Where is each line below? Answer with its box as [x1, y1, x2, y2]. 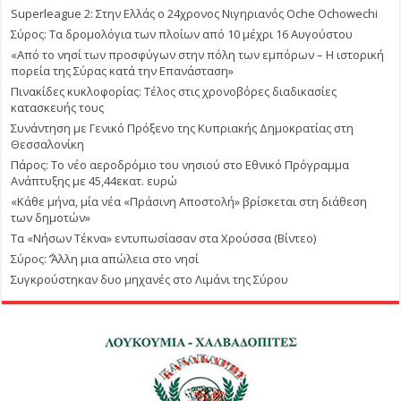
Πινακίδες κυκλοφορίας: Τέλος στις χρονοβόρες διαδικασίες [11, 83, 337, 100]
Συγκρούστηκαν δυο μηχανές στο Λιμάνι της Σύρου [11, 271, 289, 288]
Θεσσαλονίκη [11, 136, 85, 153]
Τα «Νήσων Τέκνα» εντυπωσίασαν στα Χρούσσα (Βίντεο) [11, 230, 317, 247]
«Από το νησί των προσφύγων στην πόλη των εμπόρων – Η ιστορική [11, 47, 385, 64]
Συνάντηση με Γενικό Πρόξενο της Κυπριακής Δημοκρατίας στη [11, 120, 354, 137]
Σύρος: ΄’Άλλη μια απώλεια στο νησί [11, 251, 200, 268]
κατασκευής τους [11, 99, 105, 116]
